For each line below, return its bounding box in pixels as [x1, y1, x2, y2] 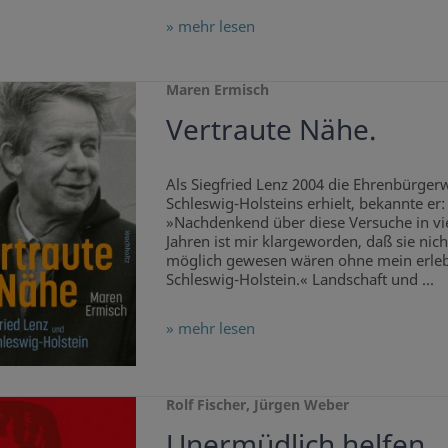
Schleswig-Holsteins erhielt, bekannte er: [165, 192, 445, 213]
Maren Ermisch [165, 79, 269, 99]
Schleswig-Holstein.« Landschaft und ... [165, 268, 434, 289]
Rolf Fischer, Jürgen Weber [165, 394, 349, 414]
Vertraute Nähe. [165, 109, 377, 148]
